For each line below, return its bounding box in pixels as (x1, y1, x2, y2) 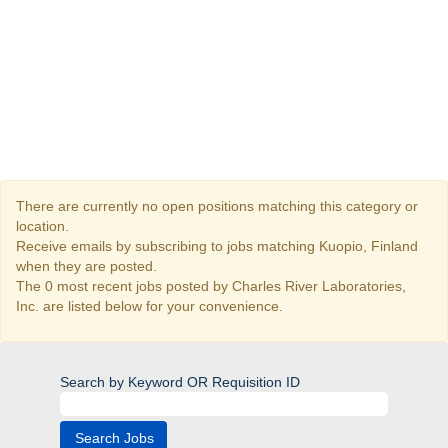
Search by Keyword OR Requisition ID (60, 374, 300, 390)
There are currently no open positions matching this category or (16, 198, 418, 214)
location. (16, 218, 69, 234)
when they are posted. (16, 258, 157, 274)
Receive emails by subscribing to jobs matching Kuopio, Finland (16, 238, 418, 254)
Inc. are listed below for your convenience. (16, 298, 283, 314)
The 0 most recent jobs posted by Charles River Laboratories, (16, 278, 406, 294)
